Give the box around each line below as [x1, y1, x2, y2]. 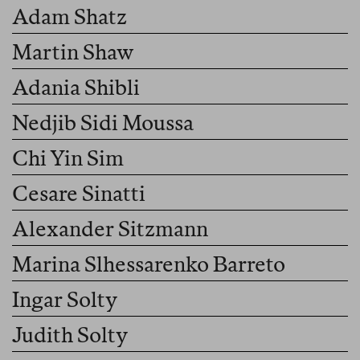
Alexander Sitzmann [12, 216, 208, 242]
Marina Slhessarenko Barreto [12, 252, 285, 277]
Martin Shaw [12, 39, 134, 65]
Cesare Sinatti [12, 181, 145, 207]
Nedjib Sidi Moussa [12, 110, 194, 136]
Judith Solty [12, 322, 128, 348]
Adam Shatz [12, 4, 127, 30]
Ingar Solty [12, 287, 117, 313]
